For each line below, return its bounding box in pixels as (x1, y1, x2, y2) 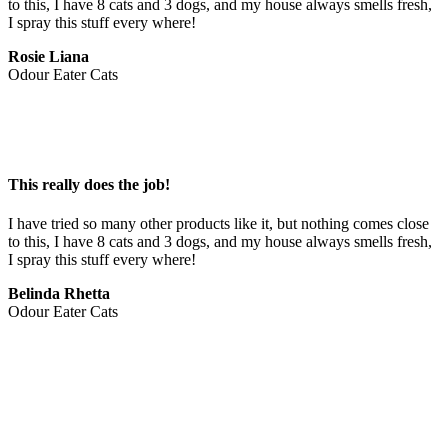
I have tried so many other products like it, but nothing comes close (8, 215, 429, 233)
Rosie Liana (8, 47, 89, 65)
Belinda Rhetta (8, 285, 110, 303)
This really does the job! (8, 175, 170, 193)
